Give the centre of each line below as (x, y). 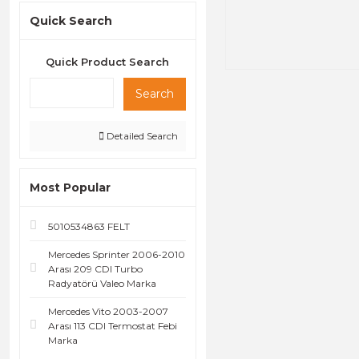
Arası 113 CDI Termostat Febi (113, 326)
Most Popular (70, 188)
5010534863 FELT (89, 226)
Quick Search (71, 21)
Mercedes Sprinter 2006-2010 (117, 254)
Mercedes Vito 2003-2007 (108, 311)
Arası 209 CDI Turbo (95, 269)
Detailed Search (141, 136)
